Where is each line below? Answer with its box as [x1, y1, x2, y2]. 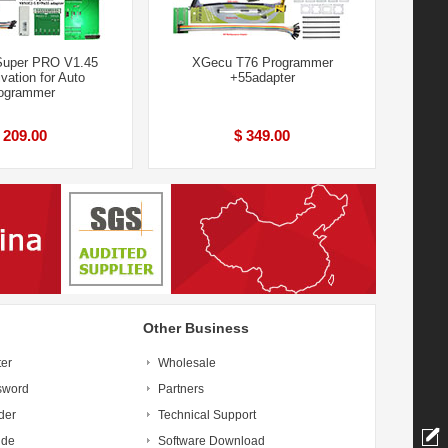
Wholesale [158, 356, 216, 370]
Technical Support [158, 408, 256, 422]
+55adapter [229, 70, 295, 85]
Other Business [143, 320, 249, 336]
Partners [158, 382, 204, 396]
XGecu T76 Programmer [191, 55, 333, 70]
